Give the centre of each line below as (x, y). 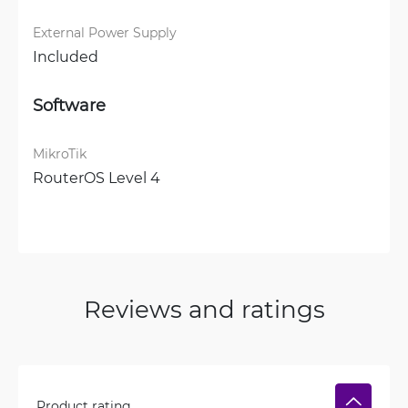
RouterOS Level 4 (97, 177)
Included (66, 56)
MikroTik (60, 153)
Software (69, 105)
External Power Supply (105, 32)
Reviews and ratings (204, 309)
